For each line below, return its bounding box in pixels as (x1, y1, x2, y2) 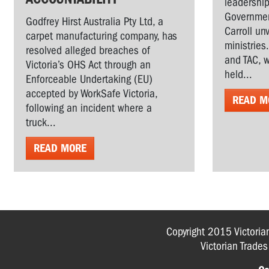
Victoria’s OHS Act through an (26, 58, 151, 71)
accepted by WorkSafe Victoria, (26, 87, 157, 100)
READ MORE (34, 142, 86, 155)
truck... (26, 116, 56, 129)
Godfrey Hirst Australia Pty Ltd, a (26, 15, 163, 28)
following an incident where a (26, 101, 152, 115)
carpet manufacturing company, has (26, 29, 177, 43)
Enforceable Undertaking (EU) (26, 73, 153, 86)
